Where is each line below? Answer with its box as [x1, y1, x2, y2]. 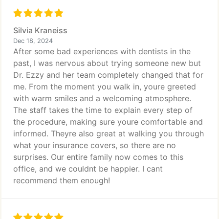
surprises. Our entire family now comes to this [13, 152, 183, 162]
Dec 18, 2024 [13, 37, 53, 44]
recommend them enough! [13, 175, 110, 185]
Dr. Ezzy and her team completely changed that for [13, 70, 203, 80]
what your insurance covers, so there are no [13, 140, 176, 150]
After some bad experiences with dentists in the [13, 46, 191, 56]
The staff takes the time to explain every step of [13, 105, 193, 115]
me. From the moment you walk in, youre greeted [13, 82, 196, 91]
